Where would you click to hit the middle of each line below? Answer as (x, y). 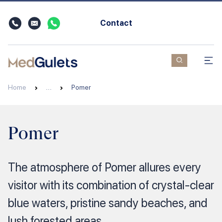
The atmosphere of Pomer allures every (105, 167)
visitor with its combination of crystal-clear (111, 185)
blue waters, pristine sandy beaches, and (108, 203)
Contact (116, 23)
